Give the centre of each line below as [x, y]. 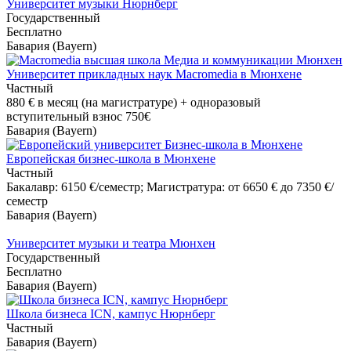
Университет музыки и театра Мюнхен [111, 244]
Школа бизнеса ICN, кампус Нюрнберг [111, 314]
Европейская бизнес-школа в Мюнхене [111, 159]
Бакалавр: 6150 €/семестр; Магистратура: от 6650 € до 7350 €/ [170, 187]
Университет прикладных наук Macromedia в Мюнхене [154, 74]
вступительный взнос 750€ [78, 117]
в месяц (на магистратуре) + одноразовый [148, 103]
